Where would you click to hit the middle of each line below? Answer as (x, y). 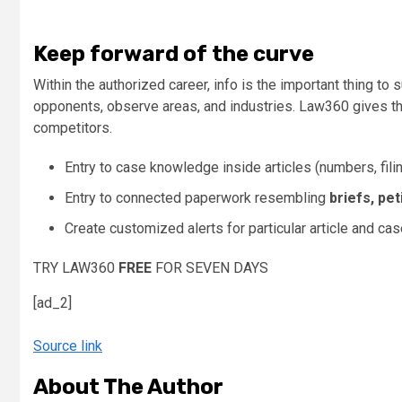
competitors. (73, 128)
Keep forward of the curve (174, 54)
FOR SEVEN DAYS (210, 268)
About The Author (128, 387)
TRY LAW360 (76, 268)
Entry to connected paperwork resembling (197, 198)
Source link (68, 346)
